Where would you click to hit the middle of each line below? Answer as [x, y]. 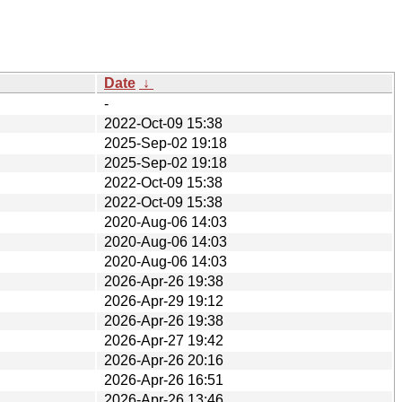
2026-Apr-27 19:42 [164, 340]
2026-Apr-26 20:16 [164, 360]
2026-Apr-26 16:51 [164, 380]
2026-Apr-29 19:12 [164, 301]
